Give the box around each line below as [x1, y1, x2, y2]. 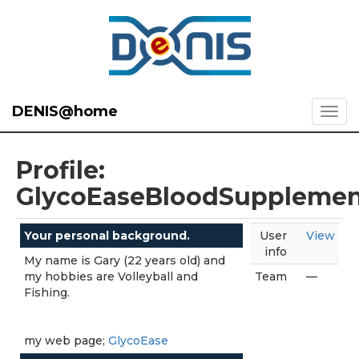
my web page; [24, 333, 108, 348]
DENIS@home [12, 103, 118, 120]
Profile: [16, 155, 105, 185]
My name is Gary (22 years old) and [24, 253, 225, 268]
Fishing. [24, 285, 70, 300]
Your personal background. [24, 228, 190, 243]
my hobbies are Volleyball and [24, 269, 198, 284]
